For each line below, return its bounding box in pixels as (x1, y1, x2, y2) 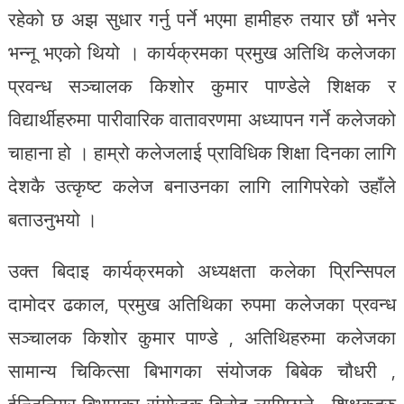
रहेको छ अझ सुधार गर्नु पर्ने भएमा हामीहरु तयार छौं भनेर (7, 5, 397, 33)
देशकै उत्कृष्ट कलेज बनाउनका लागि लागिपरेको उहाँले (7, 171, 397, 200)
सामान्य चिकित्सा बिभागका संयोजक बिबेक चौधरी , (7, 356, 397, 385)
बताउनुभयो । (7, 205, 97, 234)
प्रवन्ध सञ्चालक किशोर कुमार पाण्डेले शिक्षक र (7, 71, 397, 100)
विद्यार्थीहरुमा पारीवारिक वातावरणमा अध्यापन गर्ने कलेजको (7, 105, 397, 133)
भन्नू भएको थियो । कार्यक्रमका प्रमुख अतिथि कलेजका (7, 38, 397, 67)
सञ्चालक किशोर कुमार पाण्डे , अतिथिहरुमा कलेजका (7, 323, 397, 352)
